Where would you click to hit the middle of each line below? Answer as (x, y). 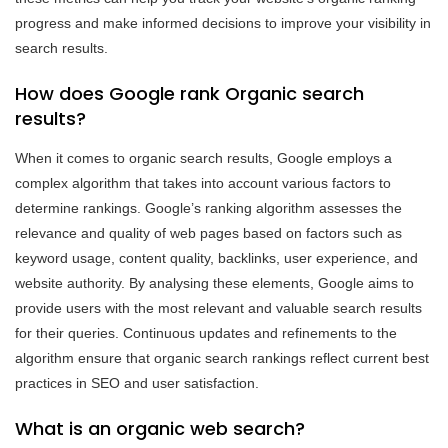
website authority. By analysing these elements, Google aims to (214, 282)
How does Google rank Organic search (189, 93)
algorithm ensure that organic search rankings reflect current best (222, 357)
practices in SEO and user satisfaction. (137, 382)
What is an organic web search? (160, 428)
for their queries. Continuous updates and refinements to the (206, 332)
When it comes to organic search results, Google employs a (203, 157)
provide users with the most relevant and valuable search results (218, 307)
